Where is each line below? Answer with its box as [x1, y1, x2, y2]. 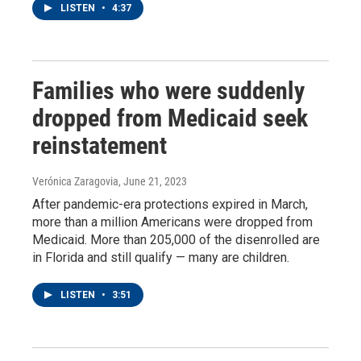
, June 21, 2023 [118, 174, 187, 188]
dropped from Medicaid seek [32, 103, 308, 132]
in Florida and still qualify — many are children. [32, 249, 289, 265]
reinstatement [32, 131, 167, 160]
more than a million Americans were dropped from [32, 214, 313, 230]
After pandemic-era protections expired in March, [32, 196, 308, 212]
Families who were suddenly [32, 76, 305, 105]
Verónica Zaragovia [32, 174, 118, 188]
